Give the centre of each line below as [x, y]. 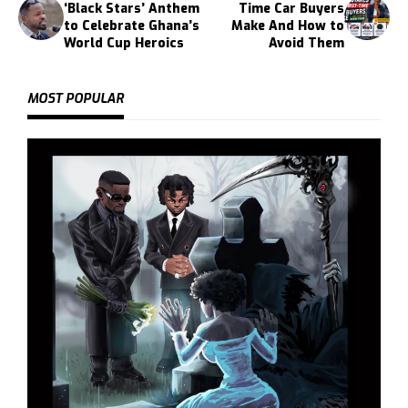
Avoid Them [306, 43]
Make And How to [288, 25]
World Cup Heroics [124, 43]
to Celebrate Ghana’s [132, 25]
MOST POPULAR [76, 98]
